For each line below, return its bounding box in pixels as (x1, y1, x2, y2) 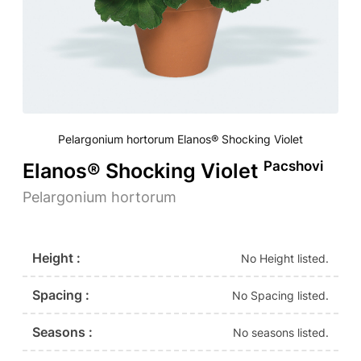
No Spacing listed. (232, 288, 329, 302)
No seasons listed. (233, 325, 329, 339)
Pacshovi (263, 158, 323, 175)
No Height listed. (241, 251, 329, 265)
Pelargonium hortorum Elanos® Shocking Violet (58, 132, 303, 147)
